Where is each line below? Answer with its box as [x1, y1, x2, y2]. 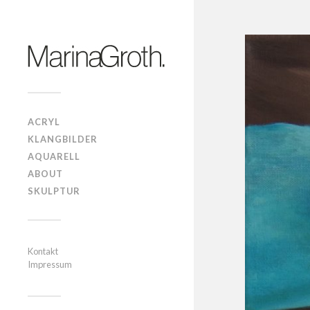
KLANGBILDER [28, 134, 98, 145]
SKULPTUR [28, 185, 80, 197]
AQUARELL [28, 151, 80, 162]
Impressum [28, 259, 72, 270]
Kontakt [28, 246, 58, 257]
